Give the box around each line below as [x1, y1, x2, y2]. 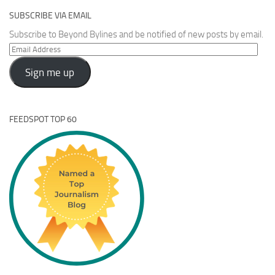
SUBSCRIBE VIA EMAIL [9, 10, 91, 21]
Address [9, 58, 41, 69]
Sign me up [25, 66, 75, 79]
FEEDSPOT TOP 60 [9, 114, 77, 125]
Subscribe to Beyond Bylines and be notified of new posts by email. [9, 29, 263, 41]
